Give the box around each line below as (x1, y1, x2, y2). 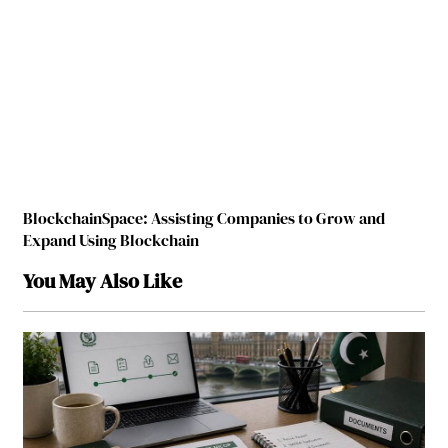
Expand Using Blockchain (23, 229, 200, 252)
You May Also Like (23, 267, 183, 296)
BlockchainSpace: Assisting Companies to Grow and (23, 207, 386, 230)
